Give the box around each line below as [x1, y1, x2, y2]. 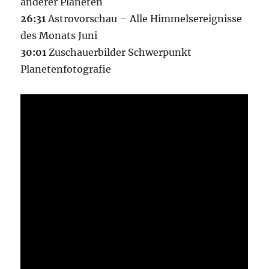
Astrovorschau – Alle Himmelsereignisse [46, 12, 243, 25]
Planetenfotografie [20, 62, 112, 75]
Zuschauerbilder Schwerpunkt [46, 46, 192, 58]
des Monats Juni [20, 29, 98, 41]
